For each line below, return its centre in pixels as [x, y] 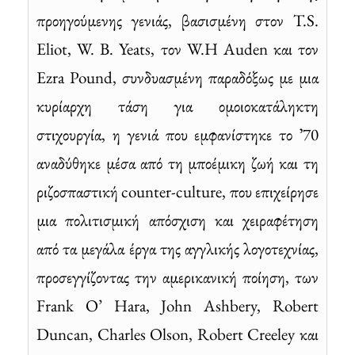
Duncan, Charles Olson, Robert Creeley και [177, 334]
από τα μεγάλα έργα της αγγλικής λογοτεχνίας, [177, 248]
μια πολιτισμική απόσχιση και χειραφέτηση [177, 219]
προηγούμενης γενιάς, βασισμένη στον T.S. [177, 20]
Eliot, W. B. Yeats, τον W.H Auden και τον [177, 48]
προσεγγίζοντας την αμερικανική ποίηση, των [177, 277]
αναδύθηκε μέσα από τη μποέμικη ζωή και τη [177, 162]
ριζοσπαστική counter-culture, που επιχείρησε [177, 191]
